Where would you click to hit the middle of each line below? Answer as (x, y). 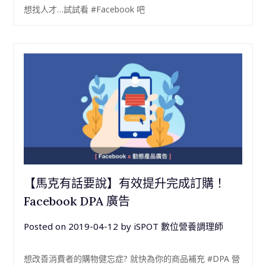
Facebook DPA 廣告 (77, 201)
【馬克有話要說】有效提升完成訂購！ (124, 183)
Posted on (46, 226)
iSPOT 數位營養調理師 (178, 226)
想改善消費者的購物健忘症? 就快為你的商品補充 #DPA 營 (132, 258)
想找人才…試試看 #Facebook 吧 (84, 9)
